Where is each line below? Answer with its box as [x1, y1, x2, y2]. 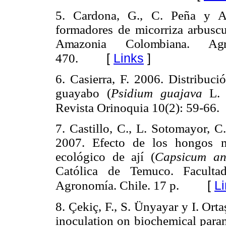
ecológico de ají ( [55, 150, 155, 164]
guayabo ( [55, 86, 111, 100]
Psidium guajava [110, 86, 202, 100]
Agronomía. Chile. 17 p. [55, 179, 179, 193]
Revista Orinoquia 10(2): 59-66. [55, 101, 219, 115]
